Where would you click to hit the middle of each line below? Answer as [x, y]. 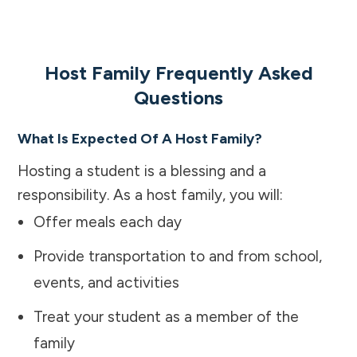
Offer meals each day [108, 222]
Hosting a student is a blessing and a [142, 171]
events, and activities [106, 282]
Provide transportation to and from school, [178, 256]
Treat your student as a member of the [166, 316]
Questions [178, 97]
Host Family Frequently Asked [178, 73]
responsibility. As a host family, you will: [150, 194]
